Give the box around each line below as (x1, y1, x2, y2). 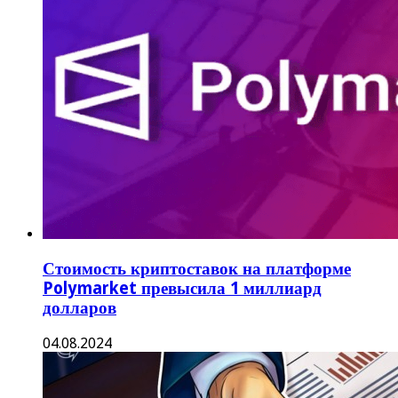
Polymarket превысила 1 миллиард (43, 278, 322, 298)
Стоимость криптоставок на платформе (43, 259, 351, 278)
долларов (43, 298, 116, 317)
